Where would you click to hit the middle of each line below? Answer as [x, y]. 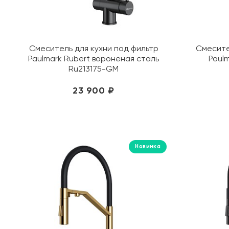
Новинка [148, 146]
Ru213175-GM [94, 69]
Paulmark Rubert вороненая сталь [94, 59]
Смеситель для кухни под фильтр [94, 48]
